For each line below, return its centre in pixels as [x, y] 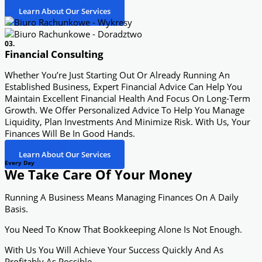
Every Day [20, 163]
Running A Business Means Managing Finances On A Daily [122, 197]
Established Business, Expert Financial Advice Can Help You [123, 87]
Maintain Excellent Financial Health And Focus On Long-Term [127, 99]
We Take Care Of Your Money [99, 174]
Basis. [16, 209]
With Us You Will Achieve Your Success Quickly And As [114, 249]
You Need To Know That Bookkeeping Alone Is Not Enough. [123, 229]
